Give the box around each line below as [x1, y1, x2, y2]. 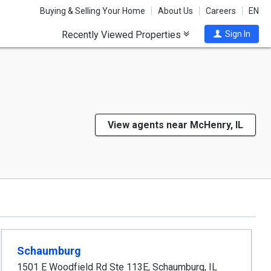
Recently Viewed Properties [62, 29, 183, 41]
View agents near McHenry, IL [108, 119, 243, 131]
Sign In [224, 29, 250, 39]
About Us [158, 6, 193, 16]
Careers [206, 6, 236, 16]
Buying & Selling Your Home [40, 6, 145, 16]
